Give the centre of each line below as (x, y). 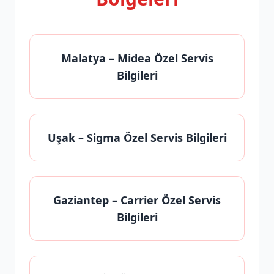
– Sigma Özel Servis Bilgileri (151, 138)
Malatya (83, 58)
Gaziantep (81, 200)
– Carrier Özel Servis (165, 200)
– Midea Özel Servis (159, 58)
